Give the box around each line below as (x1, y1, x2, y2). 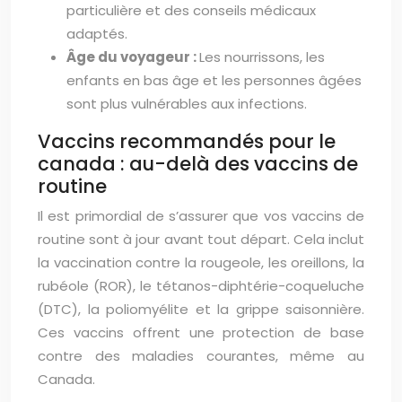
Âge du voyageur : (66, 48, 199, 66)
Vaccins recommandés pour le (38, 128, 336, 154)
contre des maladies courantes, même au (38, 346, 364, 365)
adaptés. (66, 24, 127, 43)
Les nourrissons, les (199, 48, 325, 66)
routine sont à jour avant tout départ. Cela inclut (38, 230, 364, 249)
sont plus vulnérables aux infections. (66, 94, 307, 113)
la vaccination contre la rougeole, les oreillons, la (38, 253, 364, 272)
